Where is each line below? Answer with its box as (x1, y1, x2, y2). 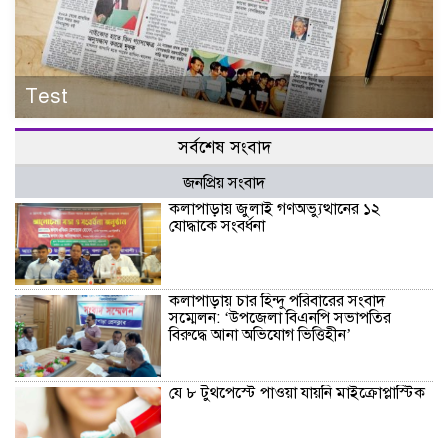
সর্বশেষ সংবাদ (177, 136, 271, 158)
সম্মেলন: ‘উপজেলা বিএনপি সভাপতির (169, 307, 392, 328)
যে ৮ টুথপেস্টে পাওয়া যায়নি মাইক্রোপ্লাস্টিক (169, 382, 426, 403)
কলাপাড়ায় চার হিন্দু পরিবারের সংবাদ (169, 290, 386, 311)
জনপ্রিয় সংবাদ (183, 172, 265, 193)
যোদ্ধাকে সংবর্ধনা (169, 215, 266, 236)
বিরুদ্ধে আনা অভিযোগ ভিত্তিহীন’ (169, 324, 352, 345)
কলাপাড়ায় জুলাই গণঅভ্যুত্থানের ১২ (169, 198, 381, 219)
